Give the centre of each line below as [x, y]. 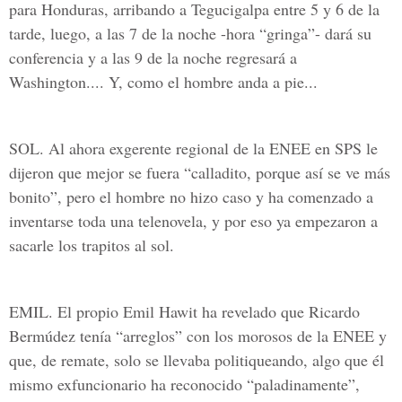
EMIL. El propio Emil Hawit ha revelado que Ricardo [184, 311]
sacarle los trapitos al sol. [92, 245]
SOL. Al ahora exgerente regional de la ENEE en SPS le [193, 148]
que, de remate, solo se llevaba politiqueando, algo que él [197, 360]
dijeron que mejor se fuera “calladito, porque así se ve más [200, 172]
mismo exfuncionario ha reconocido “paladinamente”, [184, 384]
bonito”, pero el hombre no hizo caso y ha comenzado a [191, 197]
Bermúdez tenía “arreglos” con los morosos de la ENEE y [198, 336]
